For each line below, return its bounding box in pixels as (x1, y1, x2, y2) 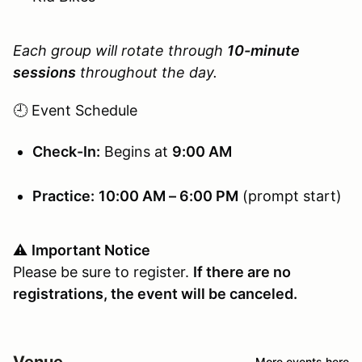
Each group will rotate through (13, 41, 227, 59)
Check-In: (32, 142, 100, 160)
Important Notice (32, 241, 150, 259)
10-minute (227, 41, 300, 59)
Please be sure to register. (13, 263, 193, 280)
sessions (13, 63, 76, 81)
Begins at (100, 142, 172, 160)
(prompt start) (238, 187, 342, 204)
